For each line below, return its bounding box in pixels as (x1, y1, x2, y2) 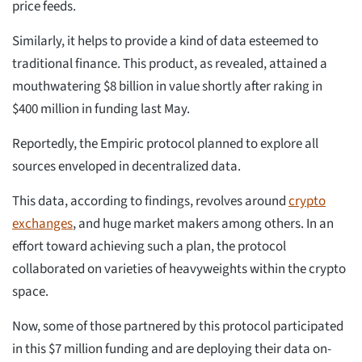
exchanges (12, 214, 73, 234)
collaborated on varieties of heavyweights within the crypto (12, 259, 346, 280)
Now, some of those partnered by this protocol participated (12, 317, 343, 337)
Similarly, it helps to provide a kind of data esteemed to (12, 32, 318, 52)
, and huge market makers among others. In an (73, 214, 334, 234)
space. (12, 282, 51, 302)
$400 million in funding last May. (12, 99, 190, 120)
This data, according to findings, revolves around (12, 192, 288, 212)
